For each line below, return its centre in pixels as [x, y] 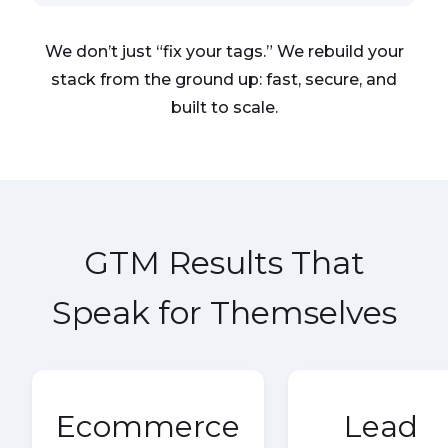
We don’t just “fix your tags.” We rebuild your [224, 52]
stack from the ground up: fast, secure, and [224, 80]
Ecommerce [148, 427]
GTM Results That [224, 263]
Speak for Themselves [224, 313]
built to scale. [224, 108]
